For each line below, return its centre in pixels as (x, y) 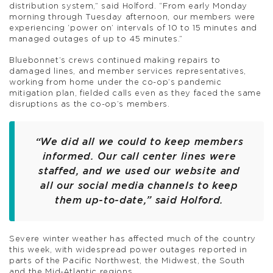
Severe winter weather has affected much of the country (133, 239)
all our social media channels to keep (139, 186)
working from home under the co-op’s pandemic (115, 83)
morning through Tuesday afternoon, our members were (133, 17)
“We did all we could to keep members (139, 142)
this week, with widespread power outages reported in (128, 250)
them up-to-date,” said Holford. (139, 200)
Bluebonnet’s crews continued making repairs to (115, 61)
